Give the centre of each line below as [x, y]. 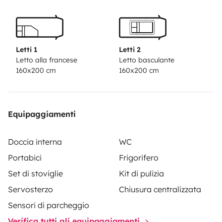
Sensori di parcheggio [49, 205]
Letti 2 [130, 49]
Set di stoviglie [35, 173]
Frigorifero [139, 157]
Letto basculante [147, 60]
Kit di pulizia [141, 173]
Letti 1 [27, 49]
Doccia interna [35, 141]
